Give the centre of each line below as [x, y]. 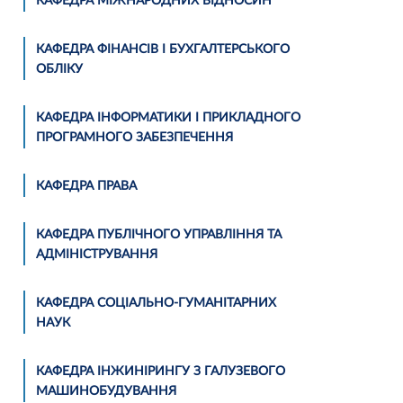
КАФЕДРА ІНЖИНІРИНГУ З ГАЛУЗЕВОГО [161, 372]
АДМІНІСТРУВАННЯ [97, 255]
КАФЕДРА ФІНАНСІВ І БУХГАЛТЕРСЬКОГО [163, 50]
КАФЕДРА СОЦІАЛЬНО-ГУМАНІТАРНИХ [156, 304]
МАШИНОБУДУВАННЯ [106, 392]
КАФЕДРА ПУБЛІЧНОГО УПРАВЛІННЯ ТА [159, 235]
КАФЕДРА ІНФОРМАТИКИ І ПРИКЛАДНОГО [168, 118]
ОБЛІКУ [59, 70]
